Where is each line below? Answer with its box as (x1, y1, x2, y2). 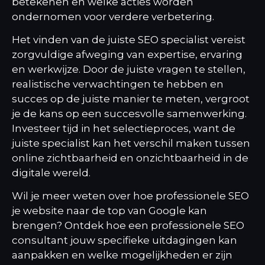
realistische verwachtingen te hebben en (12, 77, 224, 90)
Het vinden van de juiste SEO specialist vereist (12, 33, 245, 46)
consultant (12, 234, 68, 247)
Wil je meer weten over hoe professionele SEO (12, 190, 249, 202)
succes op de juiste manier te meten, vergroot (12, 92, 250, 105)
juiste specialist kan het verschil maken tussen (12, 137, 250, 149)
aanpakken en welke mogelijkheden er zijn (12, 249, 232, 261)
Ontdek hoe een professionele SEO (64, 219, 244, 232)
